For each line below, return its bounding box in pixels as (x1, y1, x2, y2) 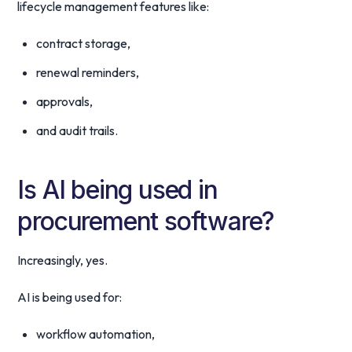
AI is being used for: (17, 289, 123, 305)
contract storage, (36, 35, 131, 51)
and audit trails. (36, 123, 119, 138)
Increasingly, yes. (17, 252, 108, 268)
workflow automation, (36, 326, 156, 342)
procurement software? (17, 206, 275, 236)
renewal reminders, (36, 64, 140, 80)
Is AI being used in (17, 174, 218, 205)
